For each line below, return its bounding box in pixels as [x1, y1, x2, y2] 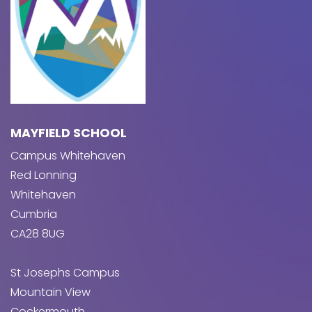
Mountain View [10, 284, 91, 301]
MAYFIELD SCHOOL [10, 125, 127, 142]
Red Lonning [10, 167, 77, 184]
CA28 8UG [10, 226, 65, 242]
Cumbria [10, 206, 57, 223]
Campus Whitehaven [10, 148, 125, 164]
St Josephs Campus [10, 265, 120, 281]
